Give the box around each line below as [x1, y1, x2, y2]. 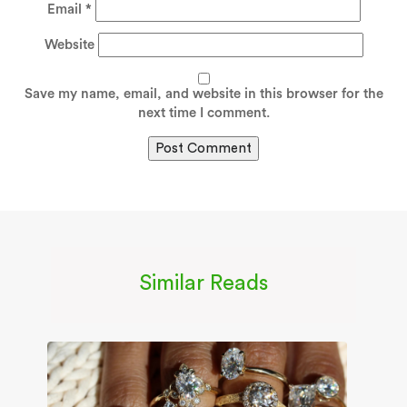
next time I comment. [137, 105, 270, 120]
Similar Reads [139, 273, 268, 295]
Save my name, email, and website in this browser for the [24, 86, 383, 101]
